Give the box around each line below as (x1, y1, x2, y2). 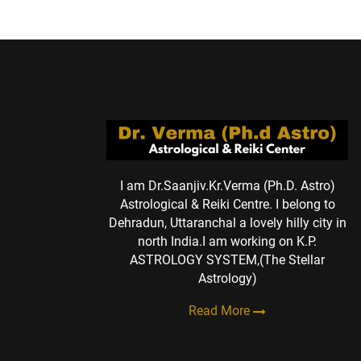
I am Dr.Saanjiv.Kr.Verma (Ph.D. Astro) (119, 177, 335, 193)
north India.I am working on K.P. (138, 233, 317, 249)
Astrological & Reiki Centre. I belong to (119, 196, 335, 212)
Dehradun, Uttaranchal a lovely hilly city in (108, 214, 346, 230)
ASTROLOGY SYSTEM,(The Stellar (130, 251, 325, 268)
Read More (189, 302, 253, 318)
